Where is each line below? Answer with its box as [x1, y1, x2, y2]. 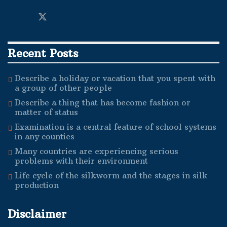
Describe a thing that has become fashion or [15, 97, 191, 107]
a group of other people [15, 82, 112, 93]
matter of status [15, 106, 78, 117]
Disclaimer [8, 206, 66, 221]
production [15, 179, 59, 190]
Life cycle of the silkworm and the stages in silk [15, 170, 208, 180]
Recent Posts [8, 46, 78, 60]
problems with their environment [15, 155, 148, 166]
